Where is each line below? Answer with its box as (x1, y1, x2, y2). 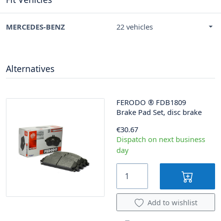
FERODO (116, 97, 146, 107)
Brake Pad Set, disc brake (116, 107, 202, 117)
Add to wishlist (147, 197, 197, 208)
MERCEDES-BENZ (6, 21, 65, 32)
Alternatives (6, 62, 54, 74)
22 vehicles (116, 21, 153, 32)
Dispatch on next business (116, 134, 205, 144)
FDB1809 (156, 97, 186, 107)
